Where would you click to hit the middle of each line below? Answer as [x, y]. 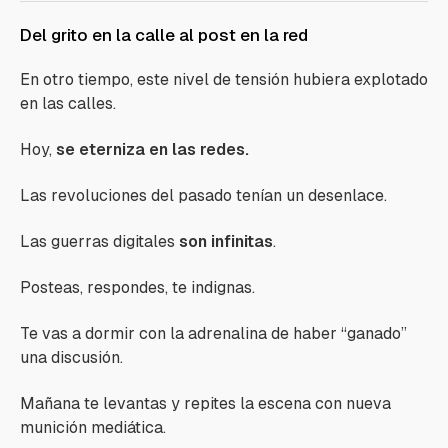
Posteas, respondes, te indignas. [137, 287]
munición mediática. [93, 427]
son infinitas [226, 241]
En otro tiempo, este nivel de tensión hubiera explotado [224, 79]
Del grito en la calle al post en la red [164, 35]
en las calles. [68, 103]
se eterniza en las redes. [152, 149]
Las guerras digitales [99, 241]
